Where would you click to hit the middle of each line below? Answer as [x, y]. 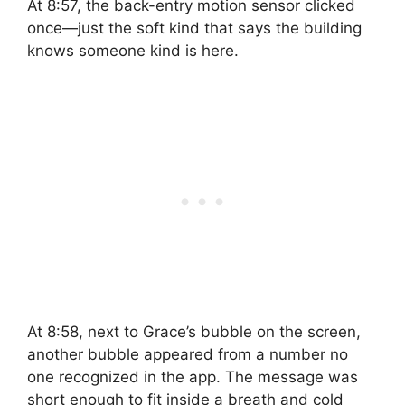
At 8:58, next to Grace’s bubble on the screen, [194, 331]
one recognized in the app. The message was [193, 377]
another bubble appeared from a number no [188, 354]
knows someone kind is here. [133, 51]
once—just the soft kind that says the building [194, 28]
